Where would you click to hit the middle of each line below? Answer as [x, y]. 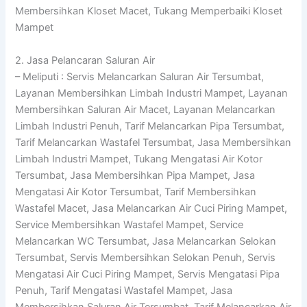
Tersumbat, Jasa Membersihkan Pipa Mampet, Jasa [135, 175]
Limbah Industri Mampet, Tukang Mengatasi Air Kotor [139, 159]
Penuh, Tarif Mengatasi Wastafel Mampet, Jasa [124, 290]
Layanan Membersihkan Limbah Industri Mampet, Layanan [152, 93]
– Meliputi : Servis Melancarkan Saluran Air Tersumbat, [140, 76]
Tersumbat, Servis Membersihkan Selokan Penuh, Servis [146, 257]
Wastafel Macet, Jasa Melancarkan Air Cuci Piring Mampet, [151, 208]
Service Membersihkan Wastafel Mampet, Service [130, 224]
